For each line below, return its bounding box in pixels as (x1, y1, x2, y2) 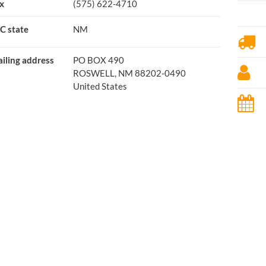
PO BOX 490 (72, 55, 124, 65)
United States (72, 81, 127, 91)
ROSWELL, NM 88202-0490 (72, 68, 186, 78)
